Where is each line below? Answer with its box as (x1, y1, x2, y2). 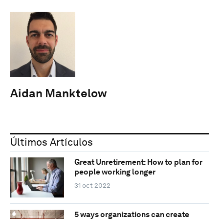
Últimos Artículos (10, 135, 93, 148)
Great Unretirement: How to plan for (74, 157, 202, 167)
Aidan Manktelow (10, 86, 107, 100)
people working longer (74, 167, 155, 177)
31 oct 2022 (74, 181, 110, 190)
